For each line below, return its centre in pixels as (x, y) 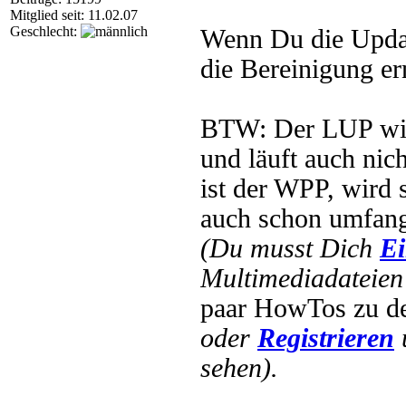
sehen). (239, 368)
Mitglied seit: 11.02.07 (74, 15)
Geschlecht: (45, 31)
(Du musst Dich (290, 248)
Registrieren (326, 338)
